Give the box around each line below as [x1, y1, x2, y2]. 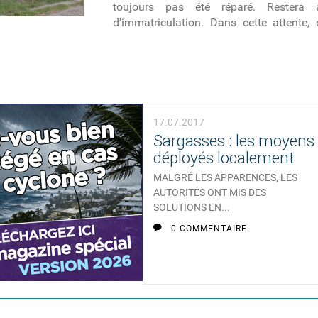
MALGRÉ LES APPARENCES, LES [153, 172, 298, 185]
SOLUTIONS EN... [153, 202, 231, 214]
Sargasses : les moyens [153, 131, 315, 151]
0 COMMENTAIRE [171, 224, 247, 234]
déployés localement [153, 148, 295, 168]
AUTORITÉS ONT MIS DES [153, 187, 267, 199]
